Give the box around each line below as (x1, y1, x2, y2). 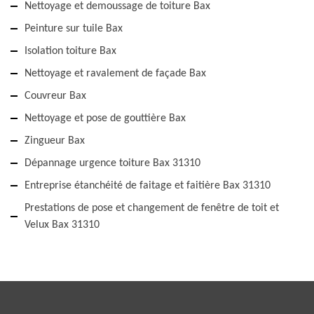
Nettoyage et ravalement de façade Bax (25, 68, 206, 80)
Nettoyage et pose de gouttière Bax (25, 113, 186, 125)
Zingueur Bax (25, 135, 85, 147)
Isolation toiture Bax (25, 46, 116, 57)
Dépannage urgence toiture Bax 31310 (25, 158, 200, 170)
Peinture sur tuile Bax (25, 23, 123, 35)
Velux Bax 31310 (25, 219, 100, 231)
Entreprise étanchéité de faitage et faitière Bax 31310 (25, 180, 271, 192)
